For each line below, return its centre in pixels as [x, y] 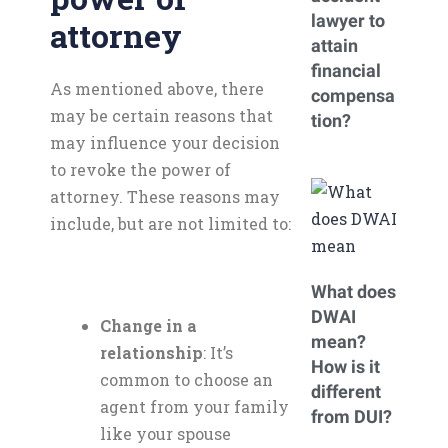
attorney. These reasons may [165, 196]
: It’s [218, 352]
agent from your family [194, 406]
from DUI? [351, 416]
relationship [151, 352]
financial [346, 70]
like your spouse [165, 433]
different [346, 391]
